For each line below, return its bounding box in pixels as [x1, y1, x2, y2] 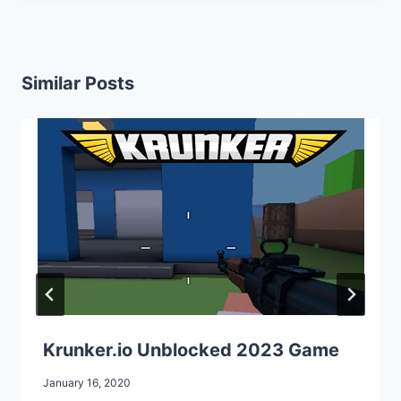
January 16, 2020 [43, 375, 131, 389]
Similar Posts [21, 72, 134, 94]
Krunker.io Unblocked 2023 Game [43, 338, 339, 361]
